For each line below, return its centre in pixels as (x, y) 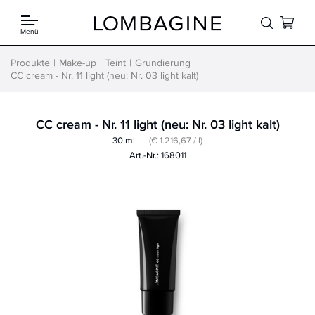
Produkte (30, 63)
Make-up (78, 63)
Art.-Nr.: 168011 (157, 155)
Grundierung (163, 63)
